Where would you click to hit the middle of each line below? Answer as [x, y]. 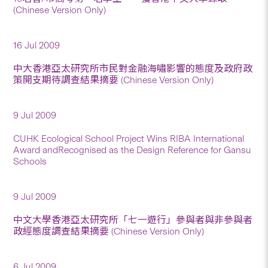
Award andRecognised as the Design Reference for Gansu [133, 150]
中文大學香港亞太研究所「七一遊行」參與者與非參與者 [133, 220]
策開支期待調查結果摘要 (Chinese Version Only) [114, 80]
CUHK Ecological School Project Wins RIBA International [129, 138]
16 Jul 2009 [37, 45]
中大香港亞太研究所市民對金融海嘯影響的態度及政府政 [133, 68]
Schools [30, 161]
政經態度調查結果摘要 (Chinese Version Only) [109, 231]
